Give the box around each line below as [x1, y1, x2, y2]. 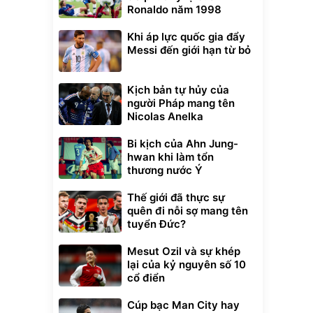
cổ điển [127, 271, 165, 285]
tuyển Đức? [127, 217, 186, 231]
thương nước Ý [127, 163, 203, 177]
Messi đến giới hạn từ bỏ [127, 43, 251, 57]
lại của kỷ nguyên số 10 [127, 258, 246, 272]
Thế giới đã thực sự [127, 191, 225, 205]
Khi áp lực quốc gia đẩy [127, 30, 245, 44]
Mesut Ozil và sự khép [127, 245, 240, 259]
